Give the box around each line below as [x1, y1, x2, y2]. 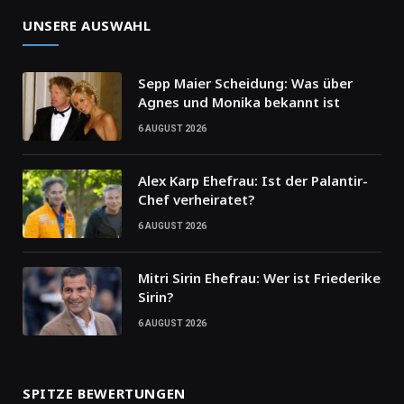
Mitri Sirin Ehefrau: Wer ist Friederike [138, 268, 381, 287]
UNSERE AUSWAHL [23, 15, 151, 34]
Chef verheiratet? [138, 189, 254, 208]
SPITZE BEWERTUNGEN [23, 383, 186, 402]
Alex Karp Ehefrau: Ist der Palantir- [138, 170, 368, 189]
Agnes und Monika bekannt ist [138, 92, 340, 111]
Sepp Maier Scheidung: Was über [138, 73, 353, 92]
